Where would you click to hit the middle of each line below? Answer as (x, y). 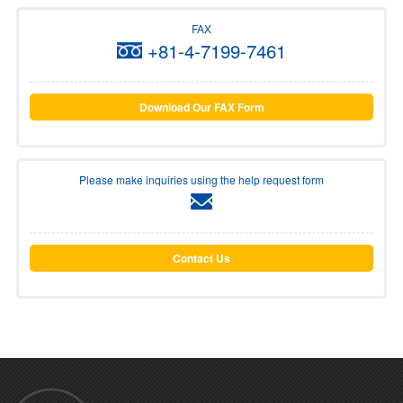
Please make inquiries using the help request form (201, 179)
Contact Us (201, 258)
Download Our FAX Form (201, 107)
